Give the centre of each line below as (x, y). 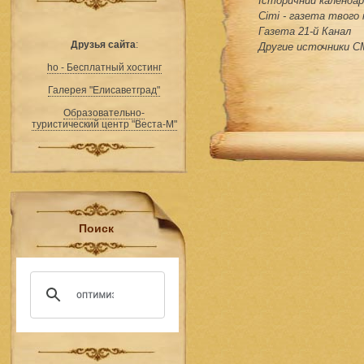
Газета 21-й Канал (305, 32)
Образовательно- (104, 113)
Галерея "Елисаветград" (104, 90)
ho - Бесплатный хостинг (104, 67)
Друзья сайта (103, 45)
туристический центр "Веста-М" (104, 124)
